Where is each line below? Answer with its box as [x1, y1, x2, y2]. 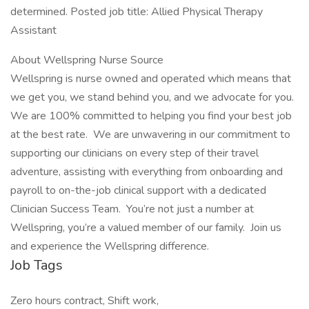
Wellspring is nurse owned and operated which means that [10, 71, 291, 86]
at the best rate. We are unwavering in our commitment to [10, 127, 290, 142]
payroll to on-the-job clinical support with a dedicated [10, 183, 266, 198]
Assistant [10, 23, 57, 38]
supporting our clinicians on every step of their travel [10, 146, 259, 161]
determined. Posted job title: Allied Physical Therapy [10, 4, 263, 19]
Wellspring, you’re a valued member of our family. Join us [10, 220, 281, 235]
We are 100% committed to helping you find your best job [10, 108, 292, 123]
